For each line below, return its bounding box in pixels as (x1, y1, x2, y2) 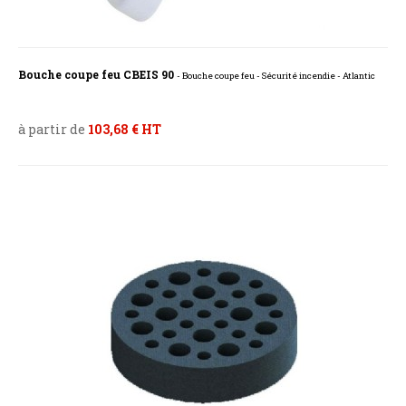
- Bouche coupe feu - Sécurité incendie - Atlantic (177, 70, 375, 82)
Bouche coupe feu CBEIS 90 (18, 67, 177, 82)
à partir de (18, 121, 88, 139)
